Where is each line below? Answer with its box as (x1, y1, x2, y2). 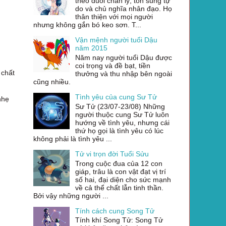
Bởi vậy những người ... (33, 191, 108, 200)
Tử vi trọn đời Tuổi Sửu (75, 149, 149, 158)
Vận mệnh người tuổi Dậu (75, 36, 157, 44)
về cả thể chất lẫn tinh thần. (75, 183, 163, 192)
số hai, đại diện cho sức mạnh (75, 175, 171, 184)
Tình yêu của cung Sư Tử (75, 92, 157, 101)
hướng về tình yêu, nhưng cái (75, 118, 169, 127)
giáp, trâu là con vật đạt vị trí (75, 167, 166, 176)
